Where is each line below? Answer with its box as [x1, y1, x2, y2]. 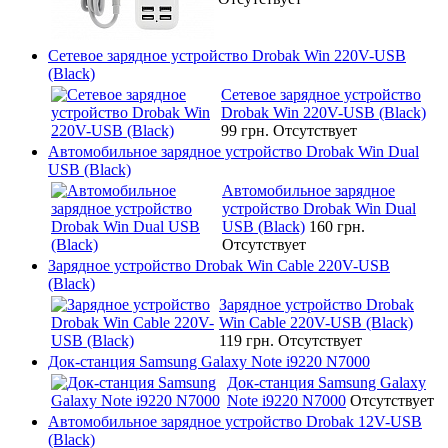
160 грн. [309, 217, 365, 235]
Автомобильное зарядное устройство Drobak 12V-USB [48, 412, 422, 430]
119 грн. [219, 331, 278, 349]
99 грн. [221, 121, 273, 139]
